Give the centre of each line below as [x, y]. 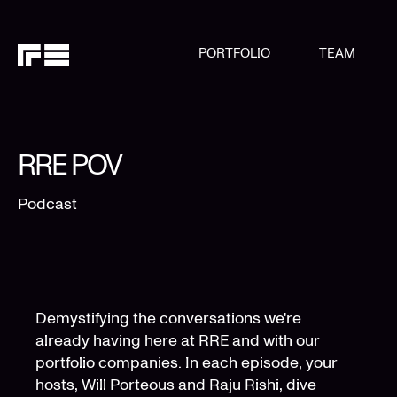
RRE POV [70, 164]
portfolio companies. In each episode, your [187, 362]
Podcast [47, 203]
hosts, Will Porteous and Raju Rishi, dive [176, 384]
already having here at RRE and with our [178, 340]
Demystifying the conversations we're [168, 318]
